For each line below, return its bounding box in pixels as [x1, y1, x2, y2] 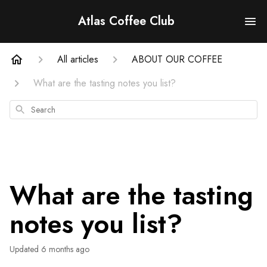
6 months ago [41, 243, 89, 255]
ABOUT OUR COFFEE [132, 52, 222, 66]
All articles [57, 52, 98, 66]
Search [14, 103, 39, 113]
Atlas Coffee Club [78, 13, 175, 30]
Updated [15, 243, 39, 255]
